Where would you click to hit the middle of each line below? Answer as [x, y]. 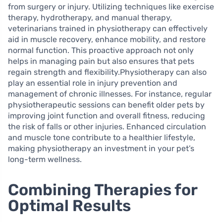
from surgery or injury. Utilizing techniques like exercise [111, 7]
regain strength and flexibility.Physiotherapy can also [107, 72]
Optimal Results [69, 206]
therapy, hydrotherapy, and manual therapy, [90, 18]
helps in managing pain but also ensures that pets [101, 61]
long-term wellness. [45, 160]
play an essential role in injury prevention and [93, 83]
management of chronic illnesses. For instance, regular [110, 94]
